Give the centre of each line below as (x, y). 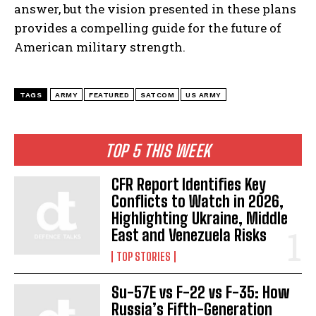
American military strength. (100, 47)
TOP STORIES (144, 257)
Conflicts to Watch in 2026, (198, 202)
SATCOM (157, 95)
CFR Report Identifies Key (189, 185)
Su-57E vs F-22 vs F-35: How (201, 293)
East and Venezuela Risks (189, 236)
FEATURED (109, 95)
